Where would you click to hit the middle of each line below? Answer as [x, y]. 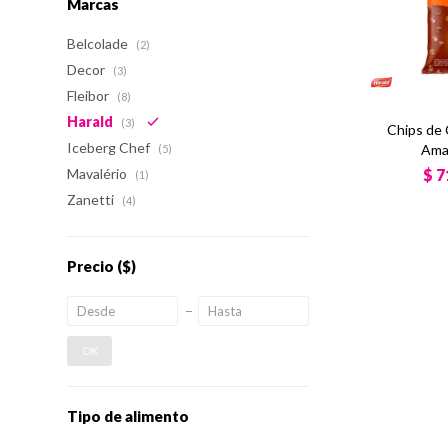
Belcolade [99, 43]
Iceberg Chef [110, 147]
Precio [92, 266]
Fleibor [90, 95]
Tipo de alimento [128, 416]
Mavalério [99, 173]
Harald [92, 121]
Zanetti [92, 199]
